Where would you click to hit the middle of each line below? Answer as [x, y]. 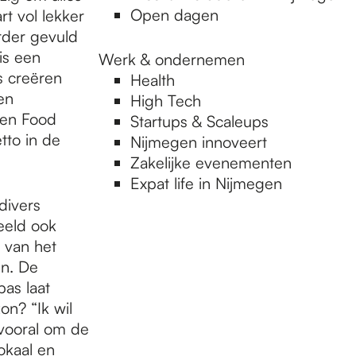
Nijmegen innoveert [199, 142]
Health [153, 80]
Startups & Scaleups [199, 121]
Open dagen [174, 15]
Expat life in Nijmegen [206, 183]
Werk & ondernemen [172, 59]
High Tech [166, 101]
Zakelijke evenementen [211, 163]
